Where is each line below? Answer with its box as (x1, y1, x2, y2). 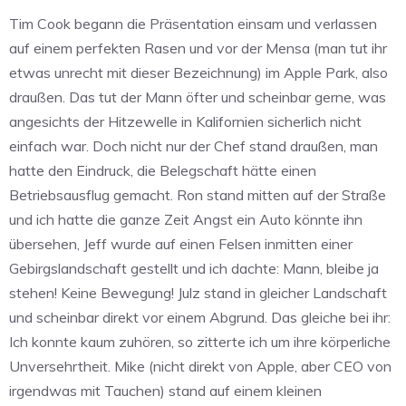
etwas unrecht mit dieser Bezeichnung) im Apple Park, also (9, 63, 388, 82)
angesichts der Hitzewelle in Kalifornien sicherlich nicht (9, 111, 362, 130)
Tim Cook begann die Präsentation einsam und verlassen (9, 14, 377, 33)
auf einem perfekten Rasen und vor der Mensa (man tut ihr (9, 38, 387, 57)
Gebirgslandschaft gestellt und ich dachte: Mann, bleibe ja (9, 258, 379, 277)
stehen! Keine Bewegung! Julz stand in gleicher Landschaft (9, 283, 387, 302)
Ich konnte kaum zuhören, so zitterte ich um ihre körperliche (9, 332, 391, 351)
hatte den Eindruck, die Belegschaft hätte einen (9, 160, 316, 179)
